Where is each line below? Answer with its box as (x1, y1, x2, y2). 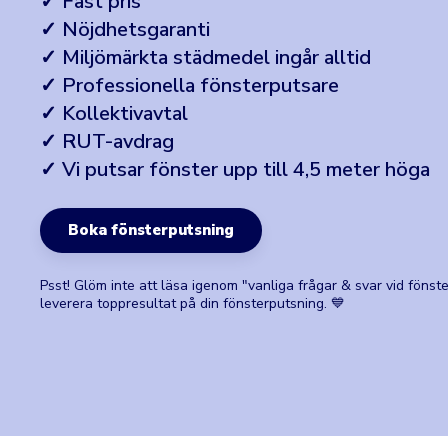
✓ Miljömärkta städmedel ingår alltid (40, 44, 371, 71)
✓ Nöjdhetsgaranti (40, 16, 210, 43)
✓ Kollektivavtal (40, 100, 188, 127)
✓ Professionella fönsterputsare (40, 72, 339, 99)
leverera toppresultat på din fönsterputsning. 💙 (40, 294, 345, 313)
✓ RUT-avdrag (40, 128, 174, 155)
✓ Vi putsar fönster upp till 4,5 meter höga (40, 156, 430, 183)
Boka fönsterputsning (68, 220, 234, 240)
